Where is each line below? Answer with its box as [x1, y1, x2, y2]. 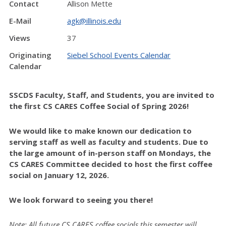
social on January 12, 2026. [9, 169, 111, 180]
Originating [9, 50, 51, 60]
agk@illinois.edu [67, 16, 121, 26]
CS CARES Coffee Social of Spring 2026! [41, 100, 189, 111]
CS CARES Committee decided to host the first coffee [9, 158, 212, 169]
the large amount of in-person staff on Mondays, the [9, 147, 211, 158]
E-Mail [9, 16, 31, 26]
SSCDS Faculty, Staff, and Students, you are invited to [9, 89, 214, 100]
